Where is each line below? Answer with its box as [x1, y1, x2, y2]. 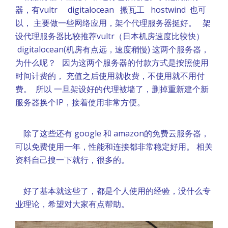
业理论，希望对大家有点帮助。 [15, 198, 129, 210]
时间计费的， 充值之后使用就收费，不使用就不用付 [15, 70, 205, 81]
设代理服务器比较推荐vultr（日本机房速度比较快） [15, 31, 206, 42]
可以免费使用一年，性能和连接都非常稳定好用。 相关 [15, 141, 213, 152]
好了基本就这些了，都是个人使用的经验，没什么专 [15, 185, 211, 196]
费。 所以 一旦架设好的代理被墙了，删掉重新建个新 [15, 83, 209, 95]
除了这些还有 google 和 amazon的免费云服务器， [15, 128, 209, 139]
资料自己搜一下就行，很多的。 [15, 154, 129, 165]
